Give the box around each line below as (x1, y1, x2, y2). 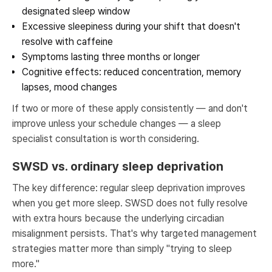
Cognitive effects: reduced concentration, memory (22, 66, 241, 78)
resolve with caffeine (22, 36, 113, 47)
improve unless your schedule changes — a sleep (12, 118, 221, 129)
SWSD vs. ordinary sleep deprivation (12, 159, 223, 174)
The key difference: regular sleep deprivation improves (12, 182, 245, 194)
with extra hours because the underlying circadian (12, 212, 224, 224)
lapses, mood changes (22, 81, 117, 93)
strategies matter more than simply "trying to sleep (12, 243, 232, 254)
